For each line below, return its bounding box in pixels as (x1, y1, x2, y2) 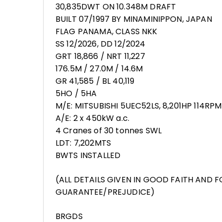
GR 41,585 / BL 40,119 (55, 75, 135, 87)
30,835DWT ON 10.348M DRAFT (55, 1, 176, 12)
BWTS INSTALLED (55, 150, 121, 161)
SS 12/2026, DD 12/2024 (55, 38, 146, 50)
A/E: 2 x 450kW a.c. (55, 112, 130, 124)
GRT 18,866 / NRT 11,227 (55, 51, 145, 62)
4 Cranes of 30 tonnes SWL (55, 125, 162, 136)
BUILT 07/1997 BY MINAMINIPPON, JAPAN (55, 13, 212, 25)
